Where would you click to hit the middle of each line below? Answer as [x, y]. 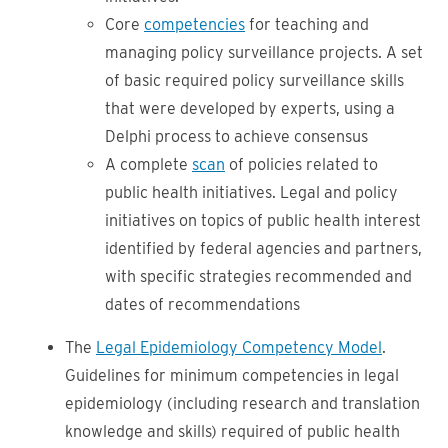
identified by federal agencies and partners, [263, 248]
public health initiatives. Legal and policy [251, 192]
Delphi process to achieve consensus [236, 136]
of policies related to [301, 164]
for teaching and [307, 24]
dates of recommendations [202, 304]
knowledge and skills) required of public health [232, 431]
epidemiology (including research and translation [242, 403]
